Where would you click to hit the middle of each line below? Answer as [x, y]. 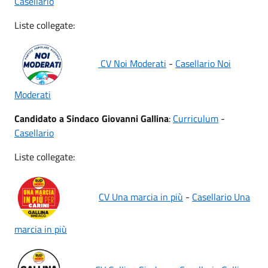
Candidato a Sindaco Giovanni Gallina [92, 118]
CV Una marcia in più [141, 197]
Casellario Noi [203, 63]
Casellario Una [221, 197]
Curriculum [196, 118]
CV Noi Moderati [132, 63]
